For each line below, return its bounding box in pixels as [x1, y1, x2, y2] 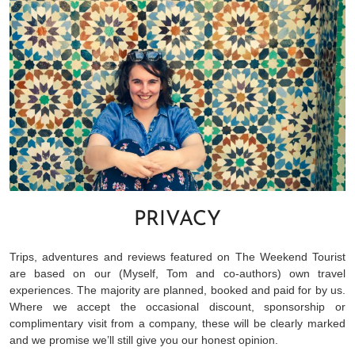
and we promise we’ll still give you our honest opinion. [10, 334, 278, 347]
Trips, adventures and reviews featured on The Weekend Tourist [10, 250, 345, 264]
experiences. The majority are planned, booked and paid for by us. [10, 284, 345, 297]
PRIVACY [134, 209, 221, 231]
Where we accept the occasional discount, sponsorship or [10, 300, 345, 314]
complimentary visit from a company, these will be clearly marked [10, 317, 345, 330]
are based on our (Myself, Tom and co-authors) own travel [10, 267, 345, 281]
